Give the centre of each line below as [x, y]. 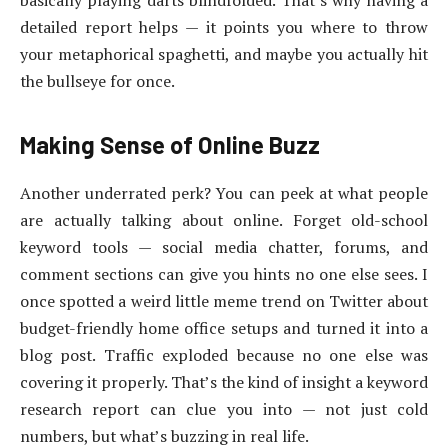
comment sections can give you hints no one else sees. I [224, 273]
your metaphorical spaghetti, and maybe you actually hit [224, 53]
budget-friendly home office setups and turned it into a [224, 327]
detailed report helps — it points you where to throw [224, 26]
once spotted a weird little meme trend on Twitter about [224, 300]
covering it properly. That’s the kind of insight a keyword [224, 381]
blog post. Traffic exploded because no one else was [224, 354]
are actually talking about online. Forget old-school [224, 219]
